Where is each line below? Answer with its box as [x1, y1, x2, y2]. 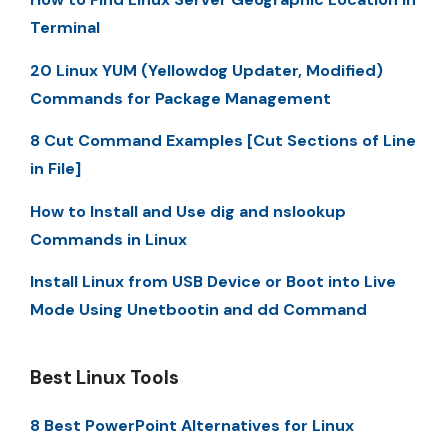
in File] [30, 158, 81, 180]
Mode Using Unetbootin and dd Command [30, 298, 367, 320]
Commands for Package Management [30, 87, 331, 109]
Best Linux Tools [30, 364, 179, 390]
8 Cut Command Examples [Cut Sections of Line [30, 130, 416, 152]
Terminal [30, 17, 100, 39]
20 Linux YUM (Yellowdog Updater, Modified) [30, 59, 383, 81]
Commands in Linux [30, 228, 187, 250]
